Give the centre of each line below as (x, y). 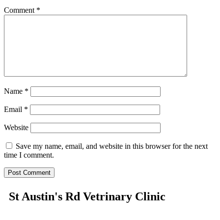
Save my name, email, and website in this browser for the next (112, 146)
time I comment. (29, 155)
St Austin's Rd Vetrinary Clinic (87, 196)
